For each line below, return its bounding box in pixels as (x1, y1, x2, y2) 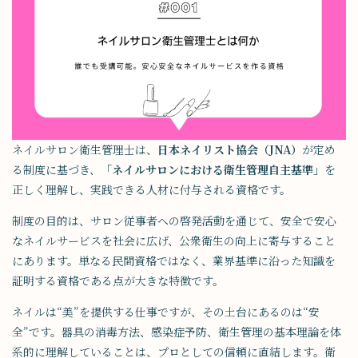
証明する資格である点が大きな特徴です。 (12, 272, 224, 289)
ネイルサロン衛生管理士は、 (12, 141, 157, 158)
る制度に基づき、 (12, 161, 101, 178)
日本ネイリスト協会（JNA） (157, 141, 302, 158)
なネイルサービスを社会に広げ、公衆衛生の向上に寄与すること (12, 233, 336, 249)
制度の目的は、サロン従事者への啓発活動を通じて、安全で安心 (12, 213, 336, 229)
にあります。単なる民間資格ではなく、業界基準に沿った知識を (12, 253, 336, 269)
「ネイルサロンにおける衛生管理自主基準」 (101, 161, 324, 178)
